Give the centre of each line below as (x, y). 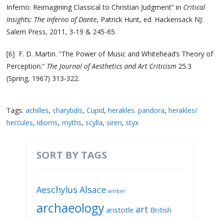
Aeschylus (57, 189)
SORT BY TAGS (72, 155)
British (161, 209)
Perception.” (27, 66)
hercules (20, 122)
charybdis (68, 110)
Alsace (93, 189)
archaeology (70, 208)
